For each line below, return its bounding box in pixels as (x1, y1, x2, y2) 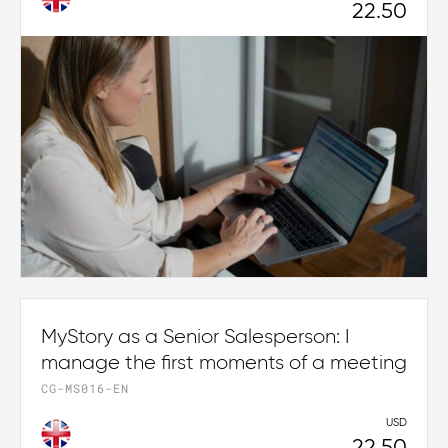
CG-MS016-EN (41, 380, 129, 397)
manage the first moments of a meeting (41, 353, 407, 374)
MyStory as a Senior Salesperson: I (41, 327, 350, 348)
